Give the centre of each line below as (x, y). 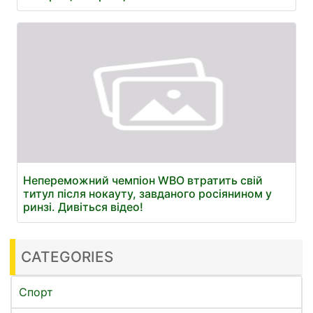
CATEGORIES (67, 257)
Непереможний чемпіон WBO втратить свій (143, 180)
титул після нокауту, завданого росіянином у (147, 194)
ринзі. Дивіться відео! (83, 207)
